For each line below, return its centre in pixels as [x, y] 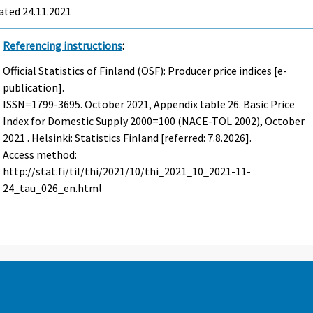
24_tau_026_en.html [53, 188]
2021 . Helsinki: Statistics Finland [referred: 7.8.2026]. [128, 138]
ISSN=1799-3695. [44, 104]
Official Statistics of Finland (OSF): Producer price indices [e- [145, 71]
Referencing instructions [63, 45]
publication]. [34, 88]
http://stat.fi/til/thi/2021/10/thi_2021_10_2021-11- [127, 172]
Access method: [40, 155]
